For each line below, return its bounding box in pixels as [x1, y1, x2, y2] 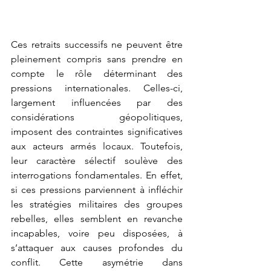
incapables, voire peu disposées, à [11, 227, 183, 239]
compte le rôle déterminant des [11, 67, 183, 79]
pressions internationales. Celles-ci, [11, 82, 183, 94]
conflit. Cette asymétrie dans [11, 256, 183, 268]
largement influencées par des [11, 96, 183, 108]
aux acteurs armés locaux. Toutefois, [11, 140, 183, 152]
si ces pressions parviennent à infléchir [11, 183, 183, 195]
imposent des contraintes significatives [11, 125, 183, 137]
